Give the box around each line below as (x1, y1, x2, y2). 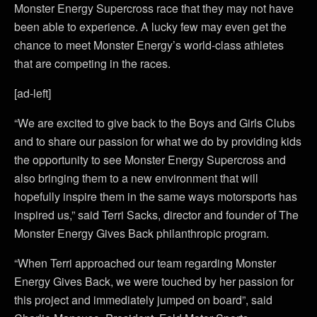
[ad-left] (14, 85, 51, 101)
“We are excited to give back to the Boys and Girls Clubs (14, 115, 295, 131)
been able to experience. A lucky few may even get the (14, 18, 287, 35)
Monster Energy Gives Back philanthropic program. (14, 225, 269, 241)
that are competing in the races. (14, 55, 171, 71)
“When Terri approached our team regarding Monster (14, 255, 276, 271)
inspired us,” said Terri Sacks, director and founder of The (14, 207, 299, 223)
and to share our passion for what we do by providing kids (14, 133, 301, 149)
